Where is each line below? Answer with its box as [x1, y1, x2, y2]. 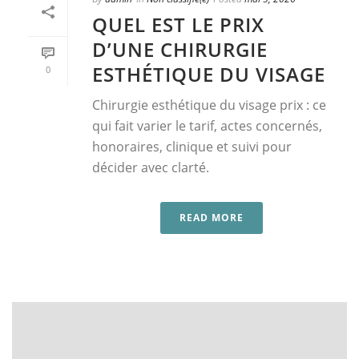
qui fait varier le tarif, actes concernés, [92, 116, 322, 135]
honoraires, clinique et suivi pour [92, 137, 292, 155]
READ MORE [179, 210, 244, 224]
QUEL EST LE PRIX [92, 10, 264, 38]
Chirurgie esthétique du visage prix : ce [92, 95, 326, 114]
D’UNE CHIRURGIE [92, 35, 268, 63]
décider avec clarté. [92, 158, 209, 176]
